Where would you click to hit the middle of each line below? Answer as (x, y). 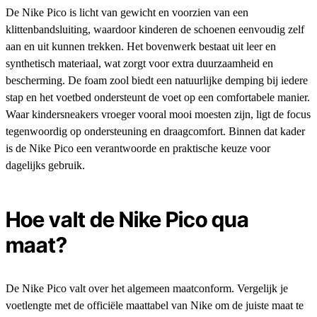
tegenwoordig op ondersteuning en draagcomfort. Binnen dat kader (155, 132)
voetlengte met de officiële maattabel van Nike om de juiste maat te (155, 306)
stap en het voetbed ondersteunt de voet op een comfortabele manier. (158, 98)
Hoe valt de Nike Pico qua (127, 220)
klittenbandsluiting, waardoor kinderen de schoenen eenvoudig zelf (155, 30)
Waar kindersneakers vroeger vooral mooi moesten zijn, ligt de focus (158, 115)
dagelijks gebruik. (45, 166)
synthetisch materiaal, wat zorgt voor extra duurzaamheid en (139, 64)
